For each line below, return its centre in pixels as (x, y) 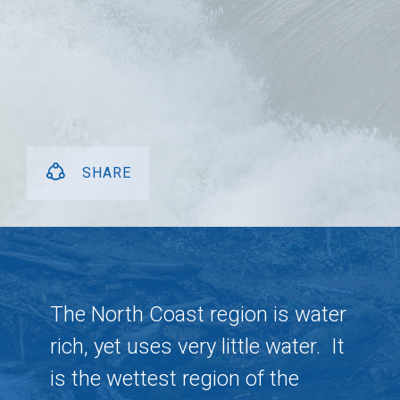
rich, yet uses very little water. (185, 346)
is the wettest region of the (174, 379)
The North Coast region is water (198, 314)
